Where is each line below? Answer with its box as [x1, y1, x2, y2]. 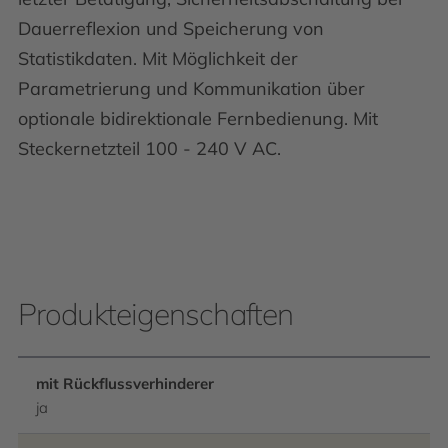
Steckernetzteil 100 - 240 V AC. [18, 137, 281, 160]
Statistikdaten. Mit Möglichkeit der [18, 47, 298, 70]
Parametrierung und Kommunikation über [18, 77, 365, 100]
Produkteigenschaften [18, 295, 293, 333]
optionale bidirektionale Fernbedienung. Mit [18, 107, 378, 130]
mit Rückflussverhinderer [36, 374, 214, 393]
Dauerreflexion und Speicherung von [18, 17, 324, 40]
